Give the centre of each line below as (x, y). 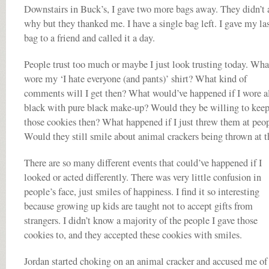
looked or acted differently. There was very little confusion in (143, 177)
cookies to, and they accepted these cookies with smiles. (133, 235)
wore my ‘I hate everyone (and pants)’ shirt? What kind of (135, 79)
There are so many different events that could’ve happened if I (143, 163)
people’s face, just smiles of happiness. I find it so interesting (142, 192)
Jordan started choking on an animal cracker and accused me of (146, 261)
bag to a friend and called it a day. (89, 38)
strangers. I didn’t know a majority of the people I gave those (141, 220)
